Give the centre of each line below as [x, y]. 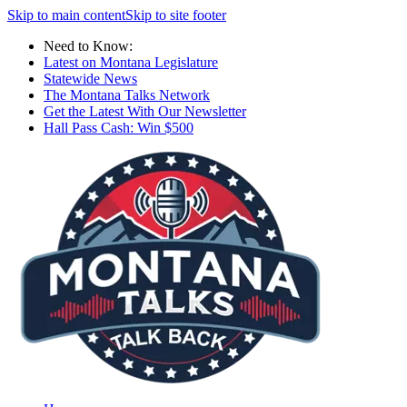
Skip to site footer [176, 15]
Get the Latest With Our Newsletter [145, 111]
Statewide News [90, 79]
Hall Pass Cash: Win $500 [119, 128]
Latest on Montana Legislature [131, 62]
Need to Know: [88, 46]
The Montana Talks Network [127, 95]
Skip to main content [66, 15]
